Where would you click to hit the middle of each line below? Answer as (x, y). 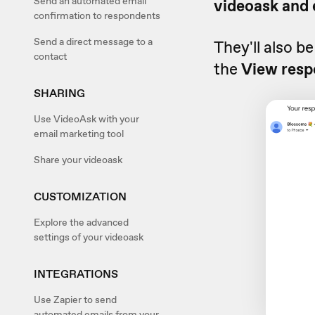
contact (50, 56)
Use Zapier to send (75, 300)
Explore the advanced (81, 222)
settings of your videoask (89, 237)
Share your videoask (78, 160)
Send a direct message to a (93, 41)
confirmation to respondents (97, 15)
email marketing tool (79, 134)
